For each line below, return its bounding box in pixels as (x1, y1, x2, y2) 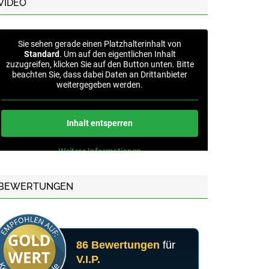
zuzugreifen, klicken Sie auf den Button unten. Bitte (5, 59, 194, 69)
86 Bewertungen (76, 239, 160, 252)
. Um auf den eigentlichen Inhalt (59, 49, 176, 59)
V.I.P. (76, 253, 100, 266)
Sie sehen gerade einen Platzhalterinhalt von (18, 38, 181, 49)
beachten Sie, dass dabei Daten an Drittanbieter (12, 69, 187, 79)
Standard (23, 49, 59, 59)
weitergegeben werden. (56, 79, 143, 89)
